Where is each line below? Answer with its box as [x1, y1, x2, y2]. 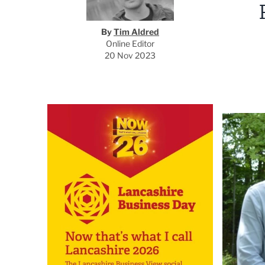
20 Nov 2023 [105, 50, 156, 60]
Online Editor [106, 38, 154, 49]
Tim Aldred [114, 27, 159, 37]
